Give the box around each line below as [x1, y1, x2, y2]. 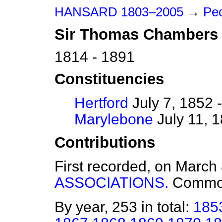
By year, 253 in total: [55, 199, 193, 216]
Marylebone [74, 111, 153, 128]
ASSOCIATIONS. [55, 174, 168, 191]
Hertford [74, 95, 128, 111]
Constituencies [55, 70, 164, 88]
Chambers [143, 26, 218, 43]
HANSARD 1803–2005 [55, 5, 183, 19]
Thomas [80, 26, 139, 43]
